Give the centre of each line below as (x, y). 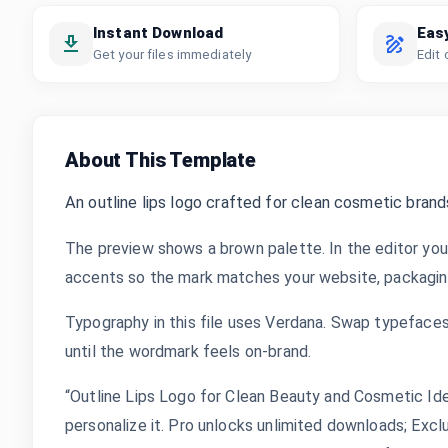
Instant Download (158, 33)
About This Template (160, 160)
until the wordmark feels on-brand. (188, 351)
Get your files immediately (172, 54)
